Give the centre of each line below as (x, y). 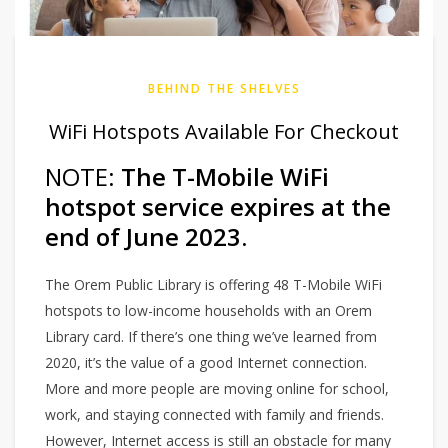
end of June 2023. (146, 237)
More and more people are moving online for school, (217, 389)
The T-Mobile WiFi (225, 177)
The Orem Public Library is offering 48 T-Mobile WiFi (213, 285)
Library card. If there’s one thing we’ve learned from (211, 337)
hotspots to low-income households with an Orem (208, 311)
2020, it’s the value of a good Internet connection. (206, 363)
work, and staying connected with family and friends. (214, 415)
